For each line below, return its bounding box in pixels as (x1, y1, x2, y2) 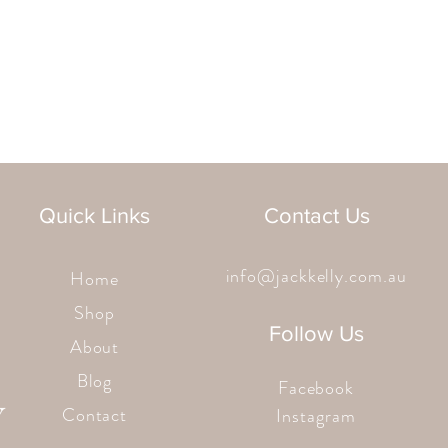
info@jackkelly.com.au (225, 263, 407, 290)
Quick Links (39, 204, 150, 228)
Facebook (277, 375, 355, 402)
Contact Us (263, 204, 370, 228)
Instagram (276, 403, 356, 430)
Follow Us (269, 322, 364, 346)
